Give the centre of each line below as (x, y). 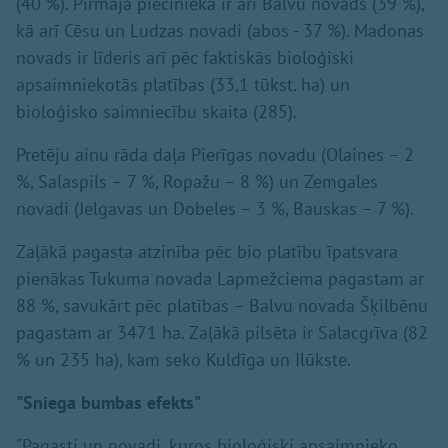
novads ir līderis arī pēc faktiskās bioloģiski (185, 57)
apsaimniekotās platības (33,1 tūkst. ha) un (183, 84)
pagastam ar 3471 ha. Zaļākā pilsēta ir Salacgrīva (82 (222, 332)
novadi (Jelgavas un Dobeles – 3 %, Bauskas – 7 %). (215, 208)
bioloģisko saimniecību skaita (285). (156, 111)
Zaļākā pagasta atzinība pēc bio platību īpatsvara (207, 251)
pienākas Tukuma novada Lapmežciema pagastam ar (220, 278)
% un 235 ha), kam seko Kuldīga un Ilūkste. (183, 359)
